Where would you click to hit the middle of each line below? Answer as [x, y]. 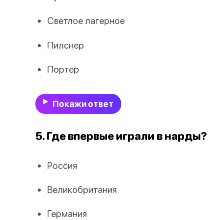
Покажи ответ [83, 104]
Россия [62, 165]
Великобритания [82, 190]
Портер [63, 69]
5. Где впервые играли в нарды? [121, 136]
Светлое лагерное [86, 21]
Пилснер [66, 45]
